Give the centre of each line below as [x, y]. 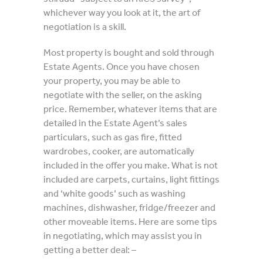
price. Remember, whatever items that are [130, 109]
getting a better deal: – [90, 249]
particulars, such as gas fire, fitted [113, 137]
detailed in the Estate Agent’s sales [115, 123]
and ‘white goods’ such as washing [114, 193]
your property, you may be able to [112, 80]
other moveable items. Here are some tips [130, 221]
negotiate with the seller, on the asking [123, 95]
